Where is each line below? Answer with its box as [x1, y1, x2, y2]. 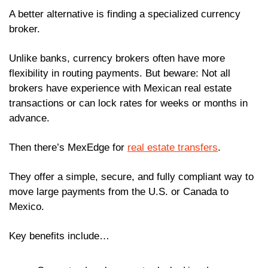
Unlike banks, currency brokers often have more [9, 53, 225, 65]
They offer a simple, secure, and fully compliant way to [9, 171, 254, 183]
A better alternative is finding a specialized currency [9, 8, 240, 20]
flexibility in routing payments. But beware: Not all [9, 68, 230, 80]
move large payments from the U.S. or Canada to [9, 186, 229, 198]
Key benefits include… [9, 230, 109, 242]
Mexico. [9, 201, 44, 213]
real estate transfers [127, 142, 218, 154]
